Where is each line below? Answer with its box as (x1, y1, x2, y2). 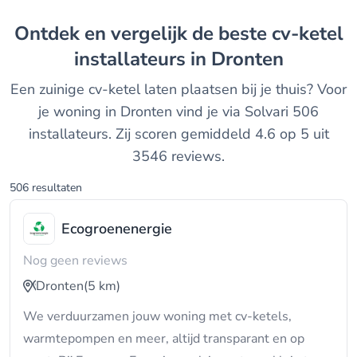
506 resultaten (10, 180, 82, 195)
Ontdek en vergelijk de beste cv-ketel (14, 21, 29, 46)
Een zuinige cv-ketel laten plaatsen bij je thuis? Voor (10, 80, 347, 99)
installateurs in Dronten (73, 46, 284, 72)
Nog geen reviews (23, 252, 127, 269)
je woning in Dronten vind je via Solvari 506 (38, 102, 319, 121)
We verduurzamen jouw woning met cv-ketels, (23, 308, 292, 325)
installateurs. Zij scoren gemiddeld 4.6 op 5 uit (28, 124, 329, 143)
